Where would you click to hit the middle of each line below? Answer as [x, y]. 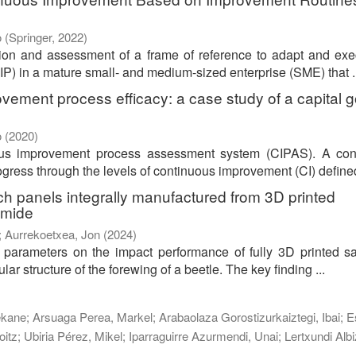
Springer [30, 37]
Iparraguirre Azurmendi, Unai [203, 336]
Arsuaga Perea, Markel [93, 317]
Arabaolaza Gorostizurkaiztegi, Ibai [250, 317]
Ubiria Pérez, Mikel [73, 336]
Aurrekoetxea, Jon [52, 234]
